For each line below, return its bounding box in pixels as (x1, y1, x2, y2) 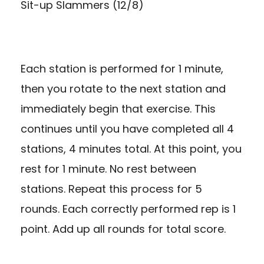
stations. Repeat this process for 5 (21, 181, 202, 196)
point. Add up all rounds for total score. (21, 221, 226, 236)
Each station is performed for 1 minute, (21, 61, 223, 76)
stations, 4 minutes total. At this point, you (21, 141, 242, 156)
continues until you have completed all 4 (21, 121, 234, 136)
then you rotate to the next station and (21, 81, 226, 96)
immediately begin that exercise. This (21, 101, 216, 116)
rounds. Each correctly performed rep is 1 (21, 201, 236, 216)
